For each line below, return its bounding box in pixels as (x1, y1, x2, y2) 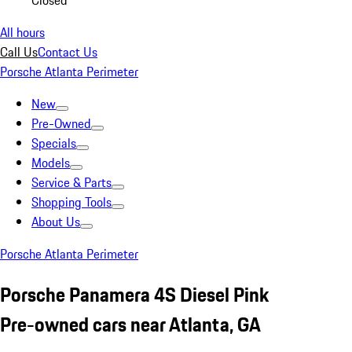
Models (31, 153, 70, 172)
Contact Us (38, 42, 97, 61)
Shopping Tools (31, 192, 112, 211)
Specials (31, 134, 76, 152)
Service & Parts (31, 173, 112, 192)
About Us (31, 212, 80, 231)
